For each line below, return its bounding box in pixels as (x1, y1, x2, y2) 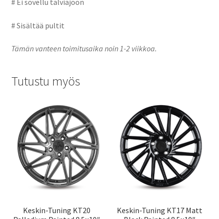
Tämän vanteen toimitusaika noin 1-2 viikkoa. (11, 44, 157, 54)
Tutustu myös (11, 73, 80, 89)
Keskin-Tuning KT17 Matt (117, 205, 203, 215)
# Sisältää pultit (11, 20, 65, 30)
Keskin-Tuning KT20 (23, 205, 91, 215)
